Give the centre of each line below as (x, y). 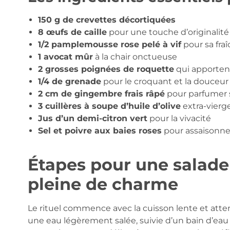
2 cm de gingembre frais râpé (101, 93)
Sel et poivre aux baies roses (100, 130)
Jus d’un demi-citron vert (92, 118)
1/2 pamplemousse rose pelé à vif (109, 44)
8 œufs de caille (72, 32)
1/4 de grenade (69, 81)
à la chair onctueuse (135, 56)
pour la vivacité (179, 118)
